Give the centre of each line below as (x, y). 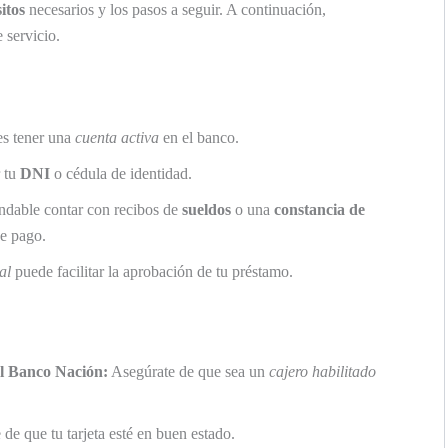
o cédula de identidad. (121, 173)
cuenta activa (117, 137)
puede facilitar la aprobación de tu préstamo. (152, 271)
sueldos (206, 209)
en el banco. (199, 137)
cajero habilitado (322, 371)
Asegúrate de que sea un (188, 371)
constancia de (319, 209)
